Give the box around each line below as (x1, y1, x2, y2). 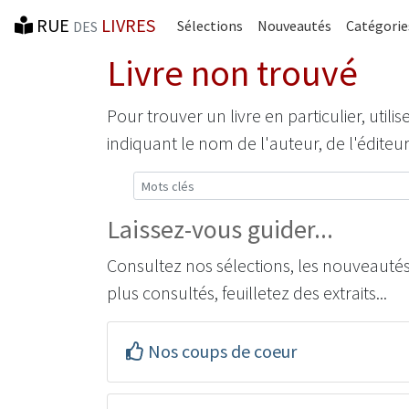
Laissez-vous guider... (107, 213, 333, 246)
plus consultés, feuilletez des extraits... (107, 281, 387, 304)
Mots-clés (132, 173, 194, 191)
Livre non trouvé (107, 50, 358, 96)
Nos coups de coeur (148, 340, 297, 362)
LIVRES (101, 14, 155, 37)
